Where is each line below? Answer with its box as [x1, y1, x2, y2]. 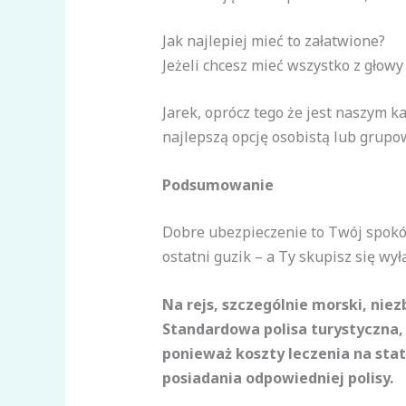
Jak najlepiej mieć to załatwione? [161, 30, 385, 51]
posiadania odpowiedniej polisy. [161, 368, 397, 389]
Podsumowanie [161, 174, 274, 195]
